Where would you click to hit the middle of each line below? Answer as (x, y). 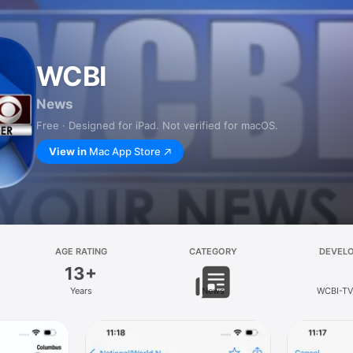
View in (68, 151)
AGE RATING (81, 251)
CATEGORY (213, 251)
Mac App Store (125, 151)
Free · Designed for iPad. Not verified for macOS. (157, 125)
